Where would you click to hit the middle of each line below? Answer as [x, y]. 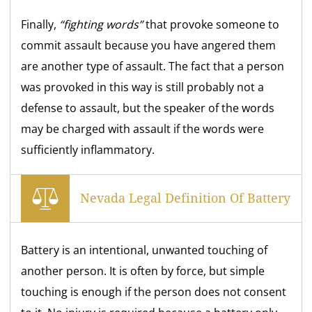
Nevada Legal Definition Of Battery [186, 198]
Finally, [40, 24]
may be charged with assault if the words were [143, 128]
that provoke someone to [211, 24]
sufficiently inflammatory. [88, 149]
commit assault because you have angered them [149, 45]
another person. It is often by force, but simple [143, 271]
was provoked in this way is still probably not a [143, 87]
